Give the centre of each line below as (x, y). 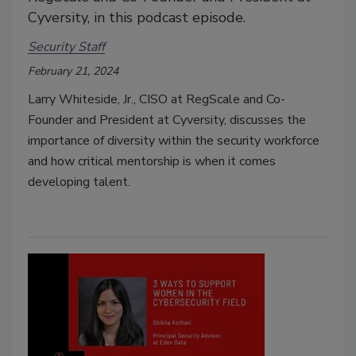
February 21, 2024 (73, 72)
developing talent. (79, 182)
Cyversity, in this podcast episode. (137, 18)
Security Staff (66, 46)
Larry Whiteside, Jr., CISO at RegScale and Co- (157, 100)
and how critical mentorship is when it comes (152, 162)
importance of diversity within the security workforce (174, 141)
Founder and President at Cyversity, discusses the (167, 120)
